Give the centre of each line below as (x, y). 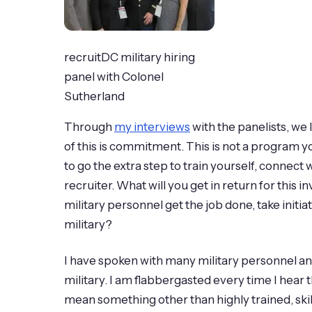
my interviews (152, 126)
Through (89, 126)
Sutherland (94, 96)
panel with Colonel (114, 76)
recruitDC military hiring (130, 57)
